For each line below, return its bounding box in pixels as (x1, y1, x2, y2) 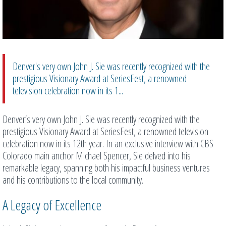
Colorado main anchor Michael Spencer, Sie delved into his (3, 149, 191, 163)
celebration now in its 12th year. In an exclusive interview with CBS (3, 137, 213, 151)
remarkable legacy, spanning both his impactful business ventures (3, 161, 210, 175)
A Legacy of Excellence (3, 195, 101, 215)
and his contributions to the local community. (3, 173, 143, 187)
